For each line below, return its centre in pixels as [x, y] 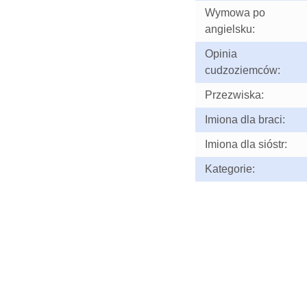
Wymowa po [235, 13]
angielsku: [230, 29]
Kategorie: [230, 169]
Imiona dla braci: [245, 120]
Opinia [221, 54]
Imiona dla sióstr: [246, 144]
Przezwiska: [234, 95]
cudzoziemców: [242, 70]
